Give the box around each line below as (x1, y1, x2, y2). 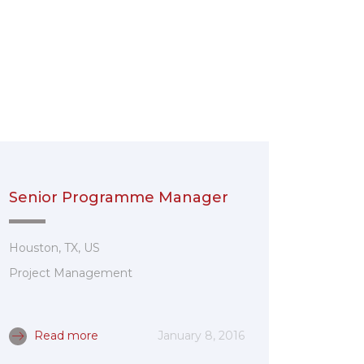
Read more (31, 328, 98, 343)
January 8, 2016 (158, 328, 245, 343)
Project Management (9, 266, 132, 280)
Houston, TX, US (9, 240, 100, 255)
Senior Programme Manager (9, 188, 228, 206)
